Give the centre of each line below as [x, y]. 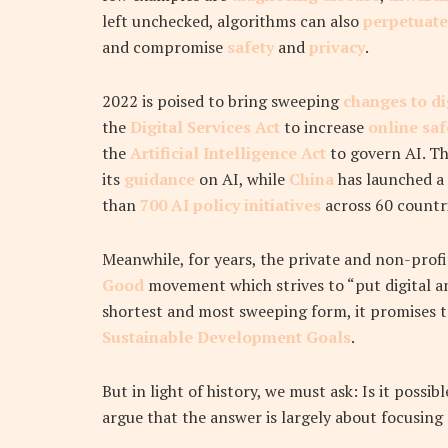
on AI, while [242, 179]
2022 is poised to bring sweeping [222, 101]
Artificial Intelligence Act [228, 153]
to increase [324, 127]
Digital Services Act [205, 127]
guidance [159, 179]
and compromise [164, 47]
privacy [337, 47]
